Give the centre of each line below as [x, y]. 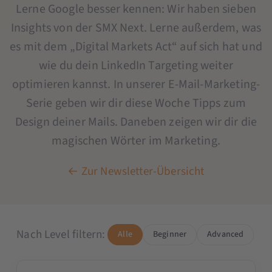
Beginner [170, 234]
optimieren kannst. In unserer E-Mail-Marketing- [136, 84]
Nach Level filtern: [61, 234]
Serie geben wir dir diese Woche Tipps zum [136, 103]
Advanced [226, 234]
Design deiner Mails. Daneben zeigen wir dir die [136, 122]
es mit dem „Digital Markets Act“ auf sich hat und [136, 46]
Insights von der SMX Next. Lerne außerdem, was [136, 28]
